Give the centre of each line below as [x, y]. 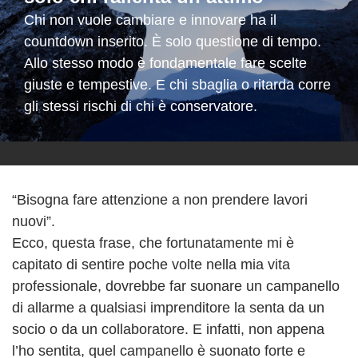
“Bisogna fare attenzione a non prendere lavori [160, 200]
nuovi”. [34, 221]
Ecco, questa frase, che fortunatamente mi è [153, 243]
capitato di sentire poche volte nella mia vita [151, 265]
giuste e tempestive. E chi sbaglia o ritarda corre [177, 85]
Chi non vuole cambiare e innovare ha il [150, 20]
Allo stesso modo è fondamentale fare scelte [165, 63]
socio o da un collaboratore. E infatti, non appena [168, 329]
